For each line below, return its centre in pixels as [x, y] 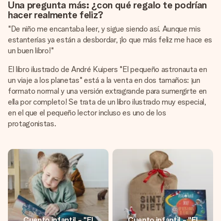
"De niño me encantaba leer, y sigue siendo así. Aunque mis [104, 29]
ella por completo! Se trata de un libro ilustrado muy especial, [107, 102]
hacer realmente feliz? [56, 15]
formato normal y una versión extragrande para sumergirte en [108, 91]
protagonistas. [32, 124]
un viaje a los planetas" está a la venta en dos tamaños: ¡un [104, 80]
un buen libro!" [31, 51]
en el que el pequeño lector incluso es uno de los [87, 113]
